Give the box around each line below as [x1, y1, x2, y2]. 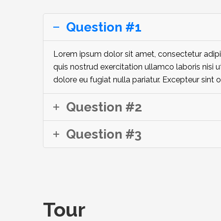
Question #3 [66, 126, 142, 142]
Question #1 [66, 19, 142, 35]
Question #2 [66, 99, 142, 114]
